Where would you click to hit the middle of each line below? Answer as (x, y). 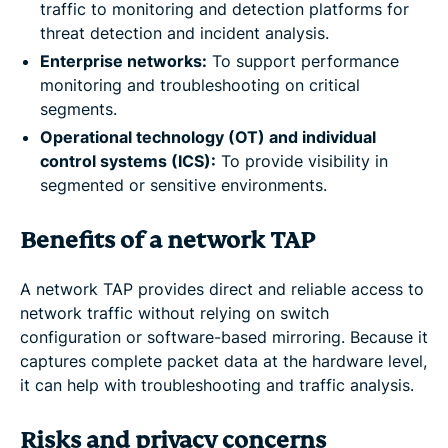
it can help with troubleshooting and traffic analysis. (217, 384)
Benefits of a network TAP (167, 240)
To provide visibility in (302, 160)
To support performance (303, 60)
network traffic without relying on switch (174, 312)
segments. (78, 108)
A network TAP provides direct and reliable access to (222, 288)
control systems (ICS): (128, 160)
